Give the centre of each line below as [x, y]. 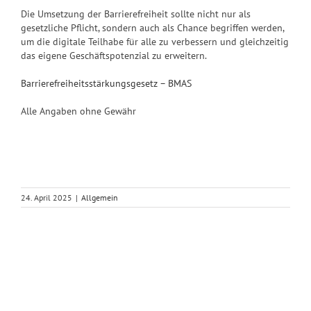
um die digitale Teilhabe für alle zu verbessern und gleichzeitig [155, 41]
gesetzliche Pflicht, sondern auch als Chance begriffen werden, [152, 27]
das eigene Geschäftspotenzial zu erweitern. [114, 55]
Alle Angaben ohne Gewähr [78, 111]
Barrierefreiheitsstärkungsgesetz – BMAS [106, 83]
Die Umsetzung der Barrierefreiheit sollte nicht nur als [136, 14]
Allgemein [100, 197]
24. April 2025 [47, 197]
